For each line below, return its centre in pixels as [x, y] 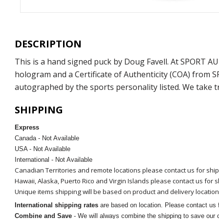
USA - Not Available [44, 149]
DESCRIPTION [48, 44]
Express [27, 128]
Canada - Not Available [48, 138]
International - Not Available [54, 160]
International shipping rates [56, 205]
